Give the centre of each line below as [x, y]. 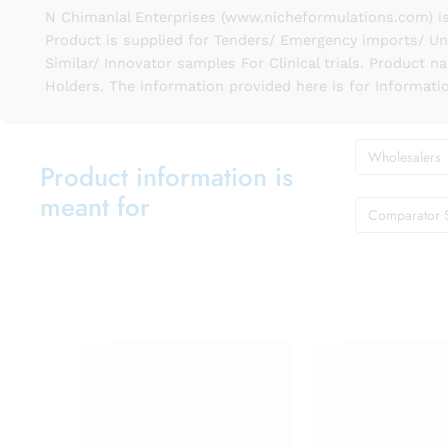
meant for [95, 206]
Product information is [166, 176]
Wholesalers [404, 156]
